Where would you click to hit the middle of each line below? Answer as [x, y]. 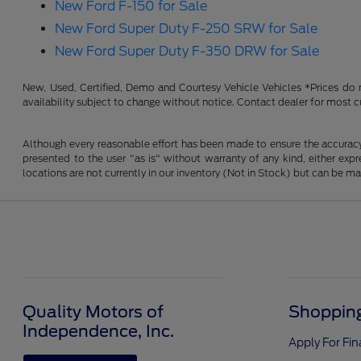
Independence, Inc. [99, 332]
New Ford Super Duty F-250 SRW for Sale [187, 29]
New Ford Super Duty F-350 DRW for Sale [187, 52]
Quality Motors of [93, 312]
